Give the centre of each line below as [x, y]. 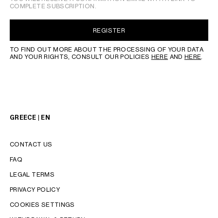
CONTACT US [31, 144]
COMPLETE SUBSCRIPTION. [53, 6]
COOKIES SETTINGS [42, 205]
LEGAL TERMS [32, 174]
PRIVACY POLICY [35, 190]
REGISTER [109, 30]
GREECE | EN [30, 118]
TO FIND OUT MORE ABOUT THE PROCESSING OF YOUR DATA [107, 49]
